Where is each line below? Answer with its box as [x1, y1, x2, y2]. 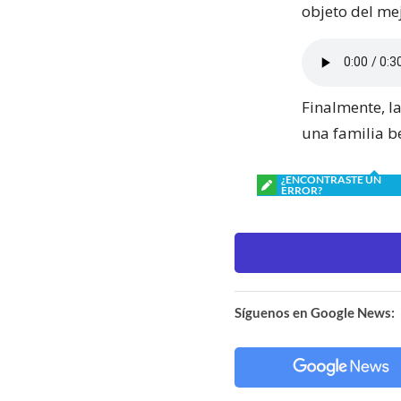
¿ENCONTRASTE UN [281, 172, 381, 186]
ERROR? [281, 183, 322, 197]
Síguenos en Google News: [235, 303, 395, 320]
